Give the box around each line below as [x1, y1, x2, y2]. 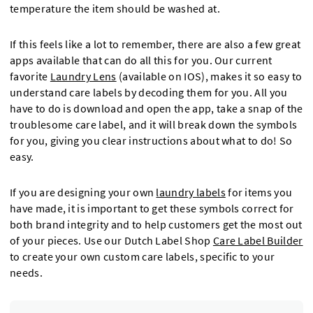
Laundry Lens [50, 70, 117, 84]
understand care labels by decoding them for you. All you [10, 86, 288, 100]
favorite [10, 70, 50, 84]
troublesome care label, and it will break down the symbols [10, 118, 298, 132]
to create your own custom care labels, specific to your [10, 250, 275, 264]
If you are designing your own [10, 186, 156, 200]
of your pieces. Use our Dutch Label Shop [10, 234, 213, 248]
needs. [10, 266, 43, 280]
